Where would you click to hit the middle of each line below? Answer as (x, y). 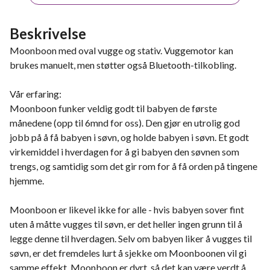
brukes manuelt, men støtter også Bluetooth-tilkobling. (123, 65)
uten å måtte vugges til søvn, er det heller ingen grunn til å (126, 224)
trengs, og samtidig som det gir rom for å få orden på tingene (133, 166)
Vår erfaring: (36, 94)
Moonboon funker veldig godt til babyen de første (113, 108)
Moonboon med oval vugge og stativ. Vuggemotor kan (121, 50)
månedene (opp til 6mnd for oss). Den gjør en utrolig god (125, 123)
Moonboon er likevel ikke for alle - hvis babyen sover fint (127, 209)
